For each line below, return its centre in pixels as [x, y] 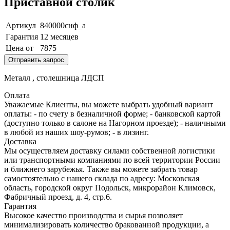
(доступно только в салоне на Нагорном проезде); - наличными [115, 123]
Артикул [21, 25]
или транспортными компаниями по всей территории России [112, 160]
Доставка [20, 141]
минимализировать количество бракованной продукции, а [107, 224]
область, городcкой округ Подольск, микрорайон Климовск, [110, 187]
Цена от [20, 48]
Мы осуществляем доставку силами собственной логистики [110, 150]
